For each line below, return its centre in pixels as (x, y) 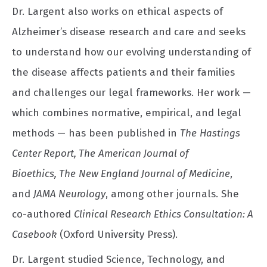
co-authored (43, 214)
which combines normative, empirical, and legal (127, 113)
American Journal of (144, 153)
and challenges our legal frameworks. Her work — (131, 92)
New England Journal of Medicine (154, 173)
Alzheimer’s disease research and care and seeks (129, 32)
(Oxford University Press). (117, 234)
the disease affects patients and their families (123, 72)
